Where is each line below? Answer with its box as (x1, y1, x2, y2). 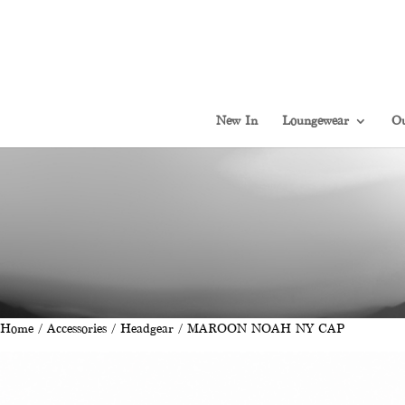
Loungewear (281, 114, 349, 127)
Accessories (47, 322, 107, 335)
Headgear (120, 322, 174, 335)
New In (215, 114, 258, 127)
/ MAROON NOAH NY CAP (174, 322, 344, 335)
